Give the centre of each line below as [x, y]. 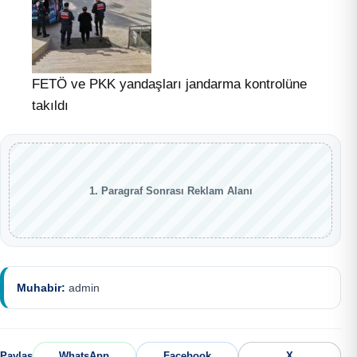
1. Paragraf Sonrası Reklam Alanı [171, 190]
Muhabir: [41, 288]
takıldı [50, 106]
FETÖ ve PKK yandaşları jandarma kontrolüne [169, 84]
